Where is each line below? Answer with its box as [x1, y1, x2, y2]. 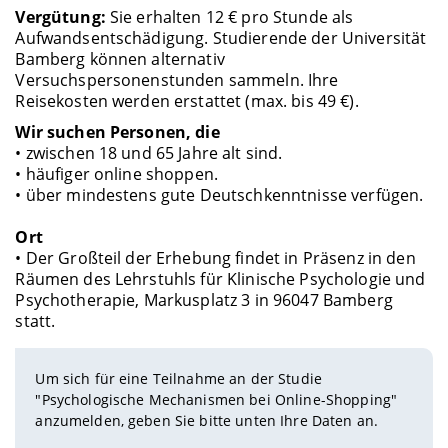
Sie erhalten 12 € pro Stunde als [105, 5, 354, 28]
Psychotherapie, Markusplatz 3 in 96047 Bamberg [15, 289, 393, 312]
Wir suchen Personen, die [15, 121, 220, 144]
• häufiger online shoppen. [15, 163, 219, 186]
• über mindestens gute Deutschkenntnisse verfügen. [15, 184, 424, 207]
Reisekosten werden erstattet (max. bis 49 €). [15, 89, 359, 112]
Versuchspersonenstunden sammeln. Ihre [15, 68, 339, 91]
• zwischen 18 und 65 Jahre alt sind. [15, 142, 283, 165]
